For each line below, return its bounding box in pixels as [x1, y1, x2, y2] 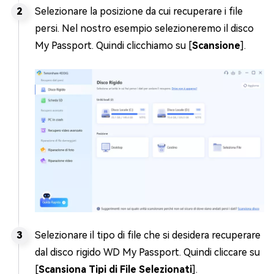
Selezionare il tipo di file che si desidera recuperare [35, 229, 261, 242]
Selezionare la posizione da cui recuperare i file [35, 6, 243, 18]
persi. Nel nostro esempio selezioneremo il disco [35, 23, 254, 35]
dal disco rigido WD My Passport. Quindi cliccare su [35, 246, 260, 259]
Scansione [192, 40, 240, 52]
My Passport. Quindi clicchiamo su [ [35, 40, 192, 52]
